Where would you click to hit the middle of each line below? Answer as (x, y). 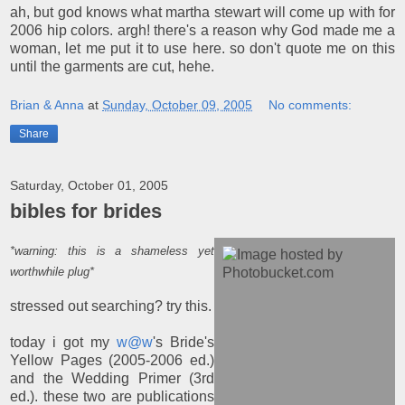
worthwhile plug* (52, 272)
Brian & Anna (47, 105)
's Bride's (184, 343)
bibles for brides (86, 212)
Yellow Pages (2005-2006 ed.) (112, 361)
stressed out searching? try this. (111, 306)
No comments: (311, 105)
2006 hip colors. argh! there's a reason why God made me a (202, 30)
